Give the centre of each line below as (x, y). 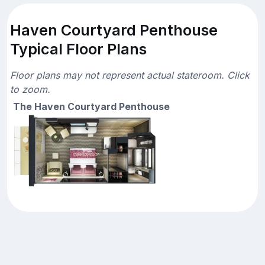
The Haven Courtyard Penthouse (91, 106)
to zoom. (30, 89)
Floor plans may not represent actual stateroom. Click (130, 75)
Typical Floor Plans (78, 49)
